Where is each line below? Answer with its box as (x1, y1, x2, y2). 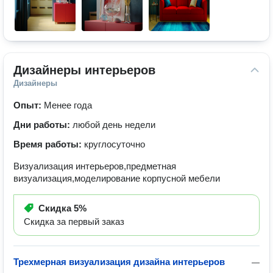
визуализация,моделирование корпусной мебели (13, 173, 220, 183)
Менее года (44, 100, 92, 110)
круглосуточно (84, 139, 145, 149)
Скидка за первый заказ (24, 216, 124, 227)
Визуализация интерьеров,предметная (13, 161, 176, 171)
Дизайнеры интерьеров (13, 63, 155, 77)
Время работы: (13, 139, 84, 149)
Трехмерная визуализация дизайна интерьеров (13, 257, 225, 267)
